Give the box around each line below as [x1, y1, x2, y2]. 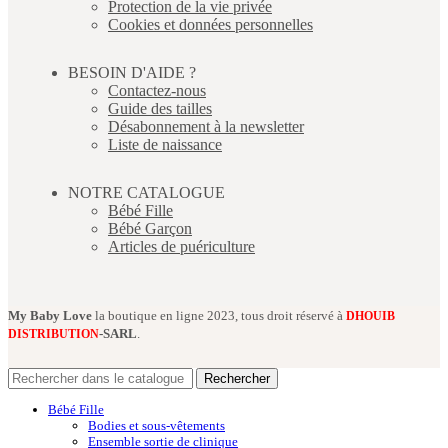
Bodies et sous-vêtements [88, 417, 225, 433]
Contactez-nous [108, 81, 206, 99]
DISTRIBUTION [8, 326, 99, 341]
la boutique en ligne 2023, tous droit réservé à [95, 307, 346, 323]
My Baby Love [8, 307, 92, 323]
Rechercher [204, 370, 270, 386]
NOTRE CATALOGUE [68, 183, 225, 201]
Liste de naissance [108, 135, 222, 153]
